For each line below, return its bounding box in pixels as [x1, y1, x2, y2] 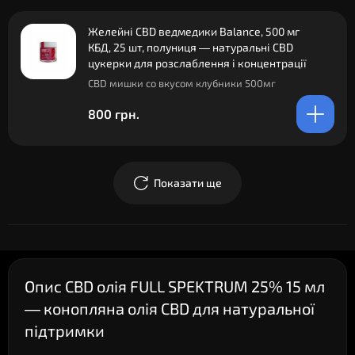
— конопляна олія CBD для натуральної [25, 299, 315, 318]
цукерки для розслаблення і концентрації [88, 56, 307, 70]
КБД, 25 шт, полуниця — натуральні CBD [88, 40, 293, 54]
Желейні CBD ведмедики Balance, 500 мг [88, 25, 300, 38]
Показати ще [154, 176, 222, 189]
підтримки [25, 321, 105, 340]
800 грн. [88, 106, 139, 121]
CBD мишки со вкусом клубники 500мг [88, 77, 276, 90]
